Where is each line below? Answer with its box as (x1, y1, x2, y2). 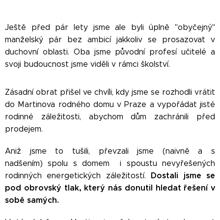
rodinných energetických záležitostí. (5, 171, 151, 180)
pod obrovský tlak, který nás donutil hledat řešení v (5, 183, 215, 193)
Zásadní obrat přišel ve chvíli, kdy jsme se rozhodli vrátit (5, 87, 215, 97)
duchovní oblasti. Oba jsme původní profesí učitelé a (5, 47, 215, 56)
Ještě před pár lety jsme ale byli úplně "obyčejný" (5, 23, 215, 32)
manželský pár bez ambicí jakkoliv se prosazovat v (5, 35, 215, 44)
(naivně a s (162, 146, 215, 156)
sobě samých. (5, 195, 61, 205)
